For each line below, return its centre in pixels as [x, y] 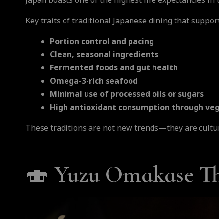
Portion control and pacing [107, 41]
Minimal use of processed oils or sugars [132, 94]
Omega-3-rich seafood [99, 81]
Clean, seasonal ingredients [109, 55]
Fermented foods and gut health [119, 68]
